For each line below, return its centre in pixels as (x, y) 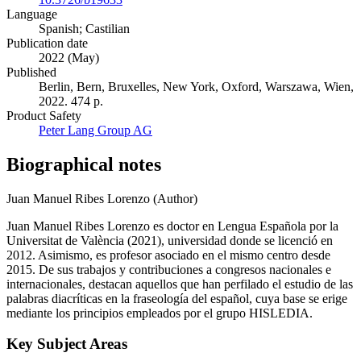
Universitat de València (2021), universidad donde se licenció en (170, 240)
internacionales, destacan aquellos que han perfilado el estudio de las (180, 284)
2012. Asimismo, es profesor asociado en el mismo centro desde (168, 255)
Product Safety (44, 115)
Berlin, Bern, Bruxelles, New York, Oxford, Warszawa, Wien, (196, 86)
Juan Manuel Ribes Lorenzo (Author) (102, 198)
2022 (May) (69, 57)
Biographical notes (84, 164)
